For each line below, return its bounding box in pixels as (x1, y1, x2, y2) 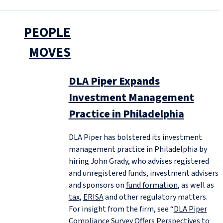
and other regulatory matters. (103, 191, 208, 203)
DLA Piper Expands (68, 73, 160, 89)
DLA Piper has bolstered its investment (68, 131, 202, 143)
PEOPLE (24, 22, 71, 42)
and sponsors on (68, 179, 126, 191)
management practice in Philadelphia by (68, 143, 207, 155)
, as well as (177, 179, 214, 191)
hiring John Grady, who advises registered (68, 155, 209, 167)
